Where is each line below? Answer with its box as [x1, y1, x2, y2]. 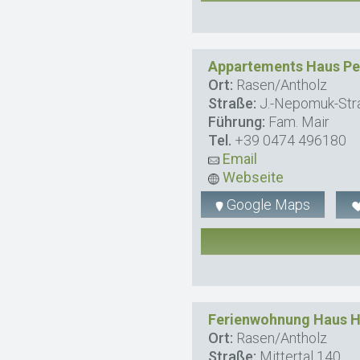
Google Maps [223, 196, 311, 214]
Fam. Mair [265, 113, 330, 131]
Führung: [208, 113, 266, 131]
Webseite [219, 169, 284, 186]
